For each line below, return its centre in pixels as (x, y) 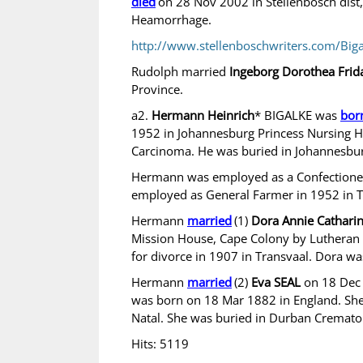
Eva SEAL (276, 282)
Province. (157, 89)
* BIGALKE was (297, 115)
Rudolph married (180, 71)
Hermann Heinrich (203, 115)
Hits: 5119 (160, 344)
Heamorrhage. (171, 19)
